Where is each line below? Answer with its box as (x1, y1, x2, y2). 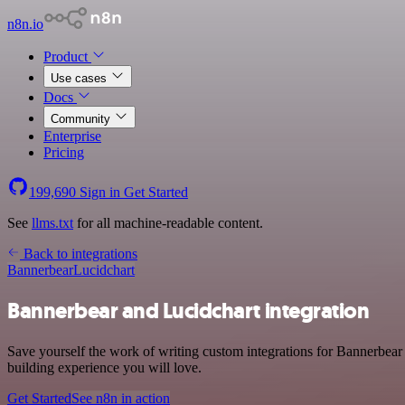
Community (51, 112, 114, 126)
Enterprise (43, 128, 101, 144)
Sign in (76, 184, 124, 200)
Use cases (51, 71, 110, 85)
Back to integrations (20, 246, 137, 261)
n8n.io (7, 16, 43, 32)
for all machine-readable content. (73, 215, 263, 231)
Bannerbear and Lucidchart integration (7, 296, 370, 325)
